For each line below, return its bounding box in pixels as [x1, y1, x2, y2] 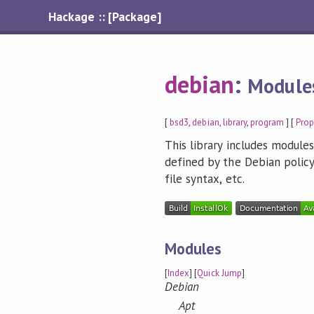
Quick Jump [197, 267, 242, 280]
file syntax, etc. [165, 171, 245, 187]
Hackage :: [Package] [48, 8, 161, 25]
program [250, 116, 285, 128]
